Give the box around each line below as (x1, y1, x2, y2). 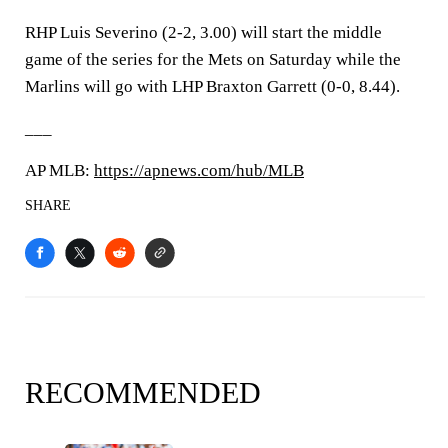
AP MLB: (25, 161, 94, 180)
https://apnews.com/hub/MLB (94, 161, 304, 180)
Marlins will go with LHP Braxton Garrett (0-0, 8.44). (25, 77, 400, 96)
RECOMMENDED (25, 376, 261, 409)
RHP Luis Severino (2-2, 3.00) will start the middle (25, 23, 382, 42)
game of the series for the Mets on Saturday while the (25, 50, 401, 69)
